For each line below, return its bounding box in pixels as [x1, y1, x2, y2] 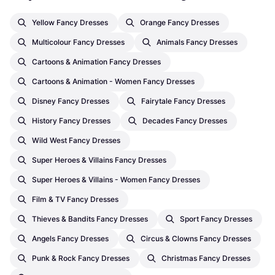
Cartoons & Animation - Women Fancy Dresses [32, 77, 195, 87]
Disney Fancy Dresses [32, 96, 109, 106]
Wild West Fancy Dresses [32, 136, 120, 145]
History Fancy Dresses [32, 116, 110, 126]
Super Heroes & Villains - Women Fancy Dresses [32, 175, 200, 185]
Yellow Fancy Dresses [32, 18, 108, 28]
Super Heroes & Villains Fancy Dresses [32, 155, 166, 165]
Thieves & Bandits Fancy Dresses [32, 214, 148, 224]
